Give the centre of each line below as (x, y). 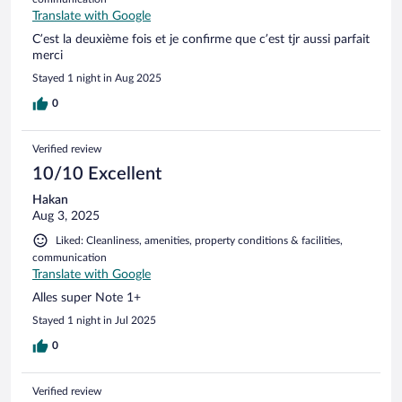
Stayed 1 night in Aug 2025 (97, 78)
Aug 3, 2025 (66, 216)
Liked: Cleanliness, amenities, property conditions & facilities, (199, 240)
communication (70, 257)
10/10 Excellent (97, 174)
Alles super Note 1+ (87, 297)
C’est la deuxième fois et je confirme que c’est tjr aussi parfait (201, 39)
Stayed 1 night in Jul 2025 (94, 320)
